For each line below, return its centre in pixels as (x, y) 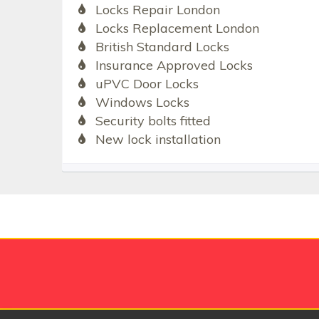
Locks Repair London (157, 10)
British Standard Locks (162, 47)
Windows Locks (142, 103)
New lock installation (158, 140)
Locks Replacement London (177, 28)
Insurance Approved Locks (174, 66)
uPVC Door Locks (147, 84)
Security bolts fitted (153, 121)
